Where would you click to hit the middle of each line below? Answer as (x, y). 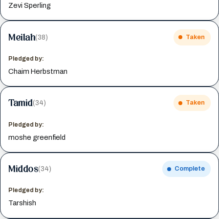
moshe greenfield (37, 137)
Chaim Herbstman (38, 71)
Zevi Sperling (30, 6)
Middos (23, 169)
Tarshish (22, 203)
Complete (189, 169)
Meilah (22, 37)
